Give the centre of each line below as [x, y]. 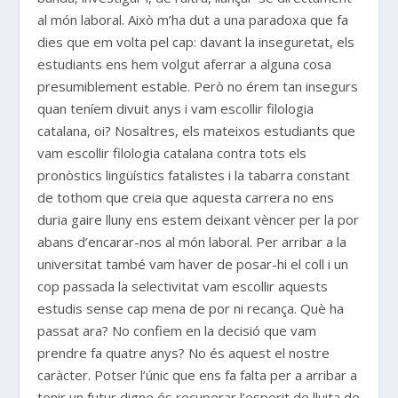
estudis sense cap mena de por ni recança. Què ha [191, 308]
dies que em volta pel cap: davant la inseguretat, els [196, 41]
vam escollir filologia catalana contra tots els [172, 152]
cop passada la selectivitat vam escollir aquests [183, 286]
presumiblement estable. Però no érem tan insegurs [198, 86]
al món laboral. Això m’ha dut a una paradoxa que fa [193, 19]
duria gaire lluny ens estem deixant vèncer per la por [199, 219]
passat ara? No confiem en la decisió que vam [177, 330]
